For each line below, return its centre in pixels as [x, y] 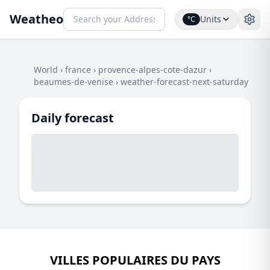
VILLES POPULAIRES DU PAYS [135, 260]
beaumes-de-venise [74, 82]
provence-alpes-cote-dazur [152, 70]
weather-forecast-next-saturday [184, 82]
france [78, 70]
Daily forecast [73, 118]
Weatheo [36, 19]
